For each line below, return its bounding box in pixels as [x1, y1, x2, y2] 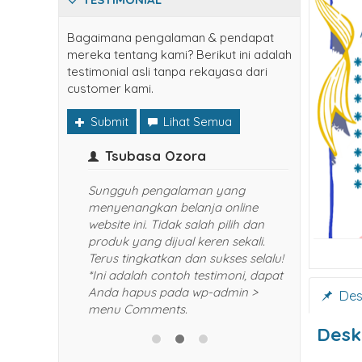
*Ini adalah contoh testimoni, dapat [79, 267, 274, 283]
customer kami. [67, 81, 154, 96]
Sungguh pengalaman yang [79, 183, 236, 198]
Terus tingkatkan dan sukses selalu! [79, 250, 275, 266]
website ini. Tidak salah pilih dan [79, 217, 255, 232]
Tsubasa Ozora [92, 147, 197, 164]
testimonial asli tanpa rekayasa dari [67, 64, 267, 79]
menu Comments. [79, 301, 179, 317]
